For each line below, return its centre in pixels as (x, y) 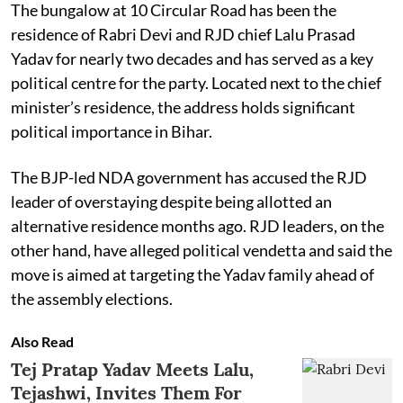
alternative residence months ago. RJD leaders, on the (197, 225)
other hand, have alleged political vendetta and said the (201, 250)
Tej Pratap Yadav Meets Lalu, (132, 369)
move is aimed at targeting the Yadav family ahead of (193, 274)
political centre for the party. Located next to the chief (196, 82)
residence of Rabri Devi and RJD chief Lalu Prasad (183, 34)
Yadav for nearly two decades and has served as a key (192, 58)
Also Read (42, 341)
